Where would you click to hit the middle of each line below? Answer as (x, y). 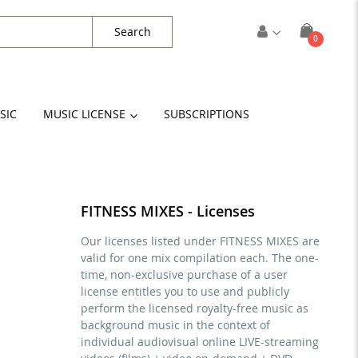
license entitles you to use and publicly (185, 291)
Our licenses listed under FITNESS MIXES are (200, 241)
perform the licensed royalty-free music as (194, 308)
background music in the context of (175, 325)
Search (132, 32)
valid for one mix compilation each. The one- (199, 258)
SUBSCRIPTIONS (207, 114)
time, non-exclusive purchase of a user (184, 274)
